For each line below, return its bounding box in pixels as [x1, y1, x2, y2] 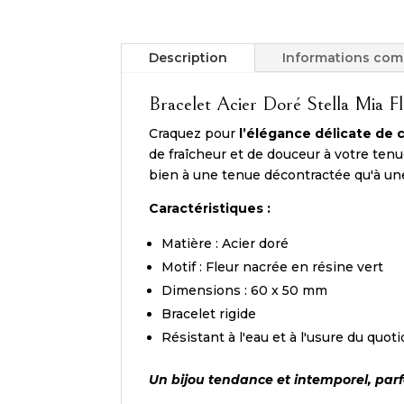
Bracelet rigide [161, 305, 257, 322]
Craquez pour [149, 124, 236, 142]
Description [149, 49, 228, 66]
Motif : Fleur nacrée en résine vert [161, 258, 384, 275]
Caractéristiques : [149, 199, 271, 216]
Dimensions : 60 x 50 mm [161, 281, 328, 298]
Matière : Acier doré [161, 234, 289, 252]
